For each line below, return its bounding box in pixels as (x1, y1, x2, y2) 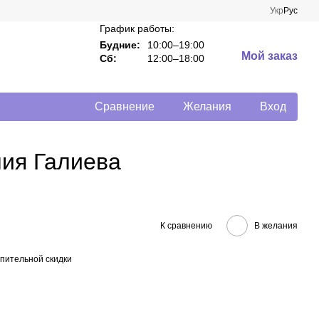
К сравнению (160, 220, 212, 231)
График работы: (99, 23, 174, 34)
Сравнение (95, 100, 155, 113)
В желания (254, 220, 298, 231)
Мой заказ (241, 50, 298, 62)
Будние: (99, 39, 140, 51)
